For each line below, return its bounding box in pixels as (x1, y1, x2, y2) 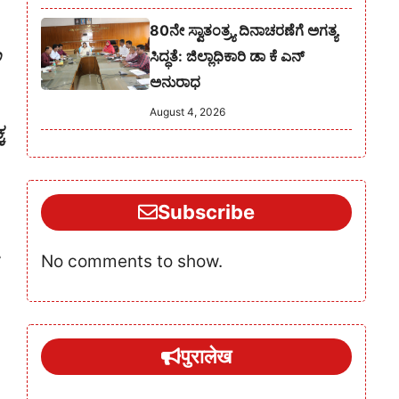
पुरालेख (181, 344, 232, 368)
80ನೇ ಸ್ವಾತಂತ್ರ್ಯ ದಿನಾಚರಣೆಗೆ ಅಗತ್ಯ (150, 20, 338, 39)
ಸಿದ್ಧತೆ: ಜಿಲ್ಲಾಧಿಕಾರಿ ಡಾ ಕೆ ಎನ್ (150, 46, 305, 65)
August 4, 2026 (150, 104, 226, 118)
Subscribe (158, 199, 255, 224)
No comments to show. (41, 250, 223, 272)
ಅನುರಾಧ (150, 72, 205, 91)
